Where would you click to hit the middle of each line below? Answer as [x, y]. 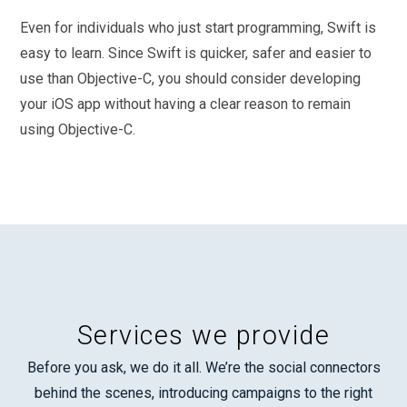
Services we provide [203, 336]
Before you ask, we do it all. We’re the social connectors [203, 368]
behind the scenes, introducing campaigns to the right [203, 393]
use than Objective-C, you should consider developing [191, 79]
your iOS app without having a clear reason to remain [186, 104]
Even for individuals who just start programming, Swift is [199, 28]
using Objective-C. [78, 130]
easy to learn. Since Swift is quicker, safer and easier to [196, 54]
